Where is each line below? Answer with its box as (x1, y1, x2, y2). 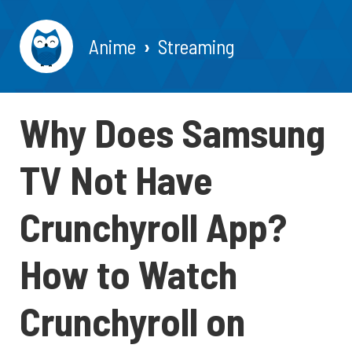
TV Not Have (20, 156, 213, 203)
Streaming (158, 34, 235, 58)
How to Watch (20, 250, 237, 297)
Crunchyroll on (20, 297, 245, 344)
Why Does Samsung (20, 108, 325, 156)
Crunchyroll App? (20, 203, 287, 250)
